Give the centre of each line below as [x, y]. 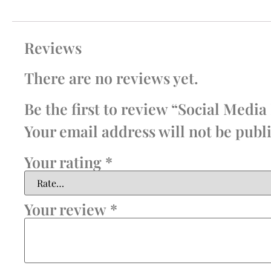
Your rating [65, 162]
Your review [67, 209]
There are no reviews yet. [111, 77]
